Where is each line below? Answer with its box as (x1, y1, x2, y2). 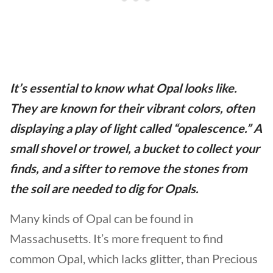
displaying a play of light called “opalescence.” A (10, 121, 262, 135)
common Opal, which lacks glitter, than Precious (10, 251, 258, 266)
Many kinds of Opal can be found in (10, 211, 193, 225)
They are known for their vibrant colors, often (10, 101, 255, 115)
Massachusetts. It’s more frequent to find (10, 231, 223, 246)
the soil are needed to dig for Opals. (10, 181, 199, 196)
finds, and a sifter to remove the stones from (10, 161, 247, 175)
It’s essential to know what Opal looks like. (10, 80, 237, 95)
